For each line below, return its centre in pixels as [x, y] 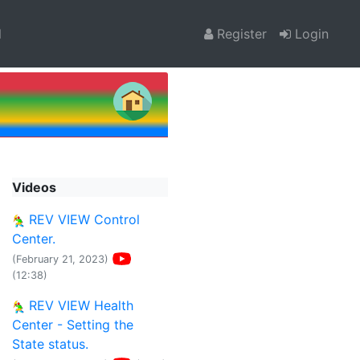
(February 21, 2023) [60, 259]
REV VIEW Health [79, 305]
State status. [50, 344]
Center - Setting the [73, 325]
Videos [34, 187]
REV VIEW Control [82, 219]
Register [240, 34]
